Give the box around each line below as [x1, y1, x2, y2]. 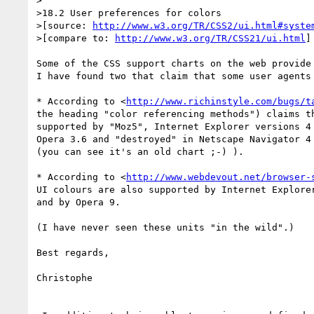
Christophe [36, 272, 93, 283]
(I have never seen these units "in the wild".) [36, 221, 294, 233]
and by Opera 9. [36, 196, 121, 207]
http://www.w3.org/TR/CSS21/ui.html [115, 32, 306, 43]
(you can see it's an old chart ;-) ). [36, 146, 244, 157]
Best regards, [36, 247, 109, 258]
